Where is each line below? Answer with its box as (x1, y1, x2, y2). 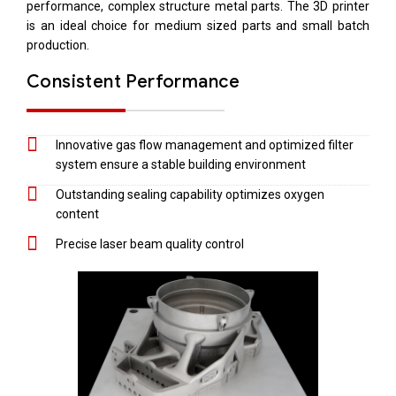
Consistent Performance (27, 70, 240, 92)
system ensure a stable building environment (55, 156, 306, 171)
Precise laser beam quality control (55, 236, 244, 251)
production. (27, 37, 89, 52)
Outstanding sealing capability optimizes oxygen (55, 187, 324, 202)
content (55, 206, 99, 221)
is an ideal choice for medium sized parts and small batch (27, 18, 369, 33)
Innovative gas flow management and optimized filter (55, 137, 354, 152)
